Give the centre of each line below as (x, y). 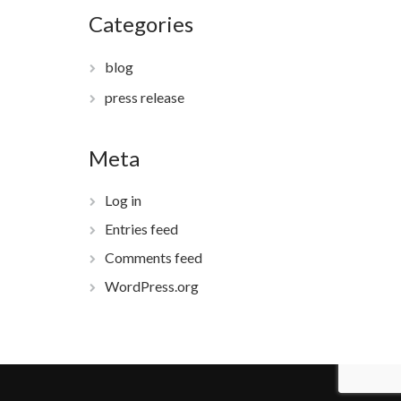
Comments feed (153, 257)
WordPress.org (151, 286)
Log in (123, 200)
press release (144, 97)
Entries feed (141, 229)
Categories (141, 24)
